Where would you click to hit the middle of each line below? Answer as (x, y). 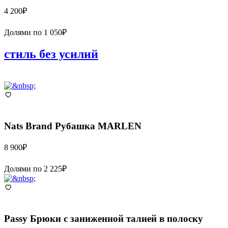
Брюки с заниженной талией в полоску (117, 218)
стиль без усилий (51, 54)
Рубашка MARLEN (98, 126)
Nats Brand (28, 126)
